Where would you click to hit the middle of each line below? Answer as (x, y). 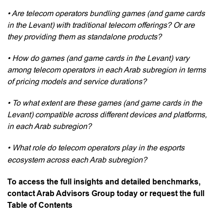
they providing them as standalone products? (84, 36)
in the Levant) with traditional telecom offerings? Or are (101, 25)
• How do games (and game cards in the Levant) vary (98, 58)
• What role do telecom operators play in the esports (96, 147)
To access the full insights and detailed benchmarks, (104, 182)
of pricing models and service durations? (77, 81)
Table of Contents (40, 205)
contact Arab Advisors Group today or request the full (106, 193)
